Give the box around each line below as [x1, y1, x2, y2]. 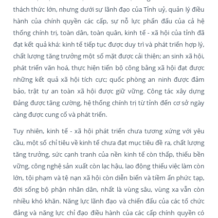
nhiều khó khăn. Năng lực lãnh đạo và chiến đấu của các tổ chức [13, 196, 204, 205]
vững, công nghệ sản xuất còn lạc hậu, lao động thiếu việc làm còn [13, 161, 204, 170]
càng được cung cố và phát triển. [13, 109, 107, 119]
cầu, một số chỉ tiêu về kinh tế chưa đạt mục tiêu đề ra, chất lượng [13, 138, 204, 147]
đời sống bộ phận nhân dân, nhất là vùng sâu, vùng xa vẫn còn [13, 184, 204, 194]
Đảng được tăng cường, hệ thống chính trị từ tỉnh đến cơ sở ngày [13, 98, 204, 107]
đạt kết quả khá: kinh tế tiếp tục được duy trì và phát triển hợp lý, [13, 39, 204, 49]
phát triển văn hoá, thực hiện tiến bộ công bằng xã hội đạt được [13, 63, 204, 72]
